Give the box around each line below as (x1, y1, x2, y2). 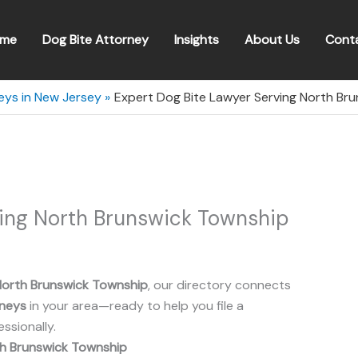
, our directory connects (148, 276, 291, 293)
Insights (174, 31, 219, 48)
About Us (245, 31, 300, 48)
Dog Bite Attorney (42, 31, 149, 48)
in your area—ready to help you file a (26, 297, 244, 314)
